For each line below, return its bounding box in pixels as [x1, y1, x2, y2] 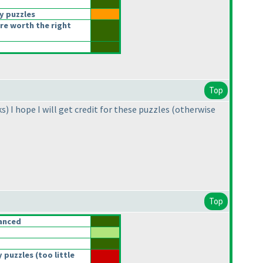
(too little [35, 249, 75, 261]
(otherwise [171, 103, 215, 116]
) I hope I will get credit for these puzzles [6, 103, 171, 116]
